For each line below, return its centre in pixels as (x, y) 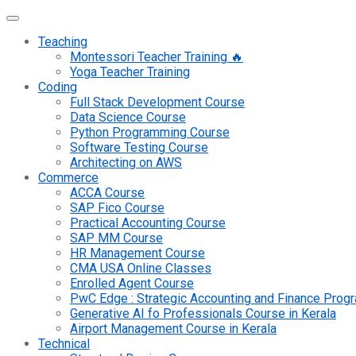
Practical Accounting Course (148, 223)
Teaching (63, 42)
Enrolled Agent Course (132, 283)
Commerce (68, 178)
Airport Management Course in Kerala (173, 329)
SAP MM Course (116, 238)
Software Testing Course (139, 147)
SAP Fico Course (117, 208)
